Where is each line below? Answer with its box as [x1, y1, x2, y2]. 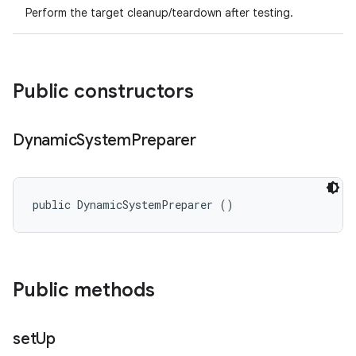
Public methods [13, 278, 155, 302]
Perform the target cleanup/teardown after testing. [25, 6, 293, 20]
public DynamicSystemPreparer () [33, 197, 234, 212]
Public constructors [13, 79, 194, 103]
